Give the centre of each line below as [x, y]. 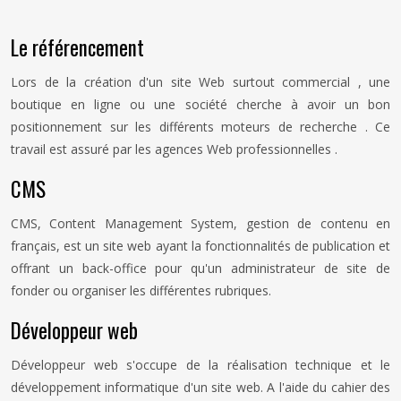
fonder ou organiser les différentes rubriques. [141, 290]
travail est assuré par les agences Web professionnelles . [174, 149]
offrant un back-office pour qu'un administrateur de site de [200, 268]
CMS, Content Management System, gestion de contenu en [200, 223]
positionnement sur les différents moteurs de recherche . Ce [200, 127]
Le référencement [77, 47]
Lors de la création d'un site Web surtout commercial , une [200, 82]
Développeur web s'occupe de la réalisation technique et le [200, 365]
